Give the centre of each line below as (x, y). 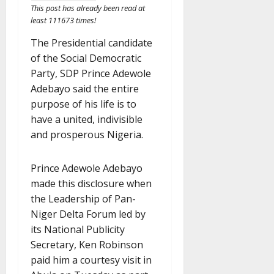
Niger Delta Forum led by (88, 214)
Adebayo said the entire (85, 89)
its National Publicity (78, 230)
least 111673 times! (63, 20)
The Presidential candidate (91, 43)
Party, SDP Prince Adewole (91, 74)
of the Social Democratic (86, 58)
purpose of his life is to (83, 104)
